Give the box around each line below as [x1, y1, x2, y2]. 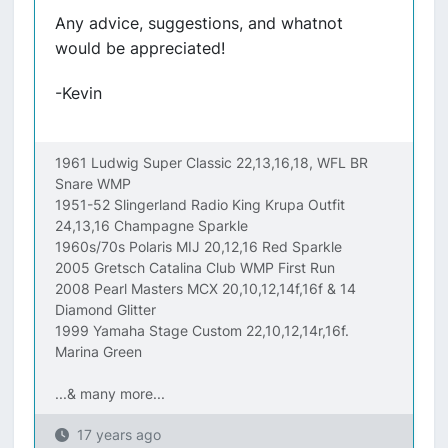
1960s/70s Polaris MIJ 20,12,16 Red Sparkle [55, 238, 342, 255]
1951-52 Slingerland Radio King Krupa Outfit [55, 196, 345, 213]
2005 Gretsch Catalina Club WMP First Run [55, 259, 335, 276]
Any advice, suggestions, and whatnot [55, 13, 343, 33]
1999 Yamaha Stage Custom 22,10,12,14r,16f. [55, 322, 349, 339]
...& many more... [55, 385, 165, 402]
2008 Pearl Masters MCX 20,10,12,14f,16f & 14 [55, 280, 356, 297]
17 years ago [77, 426, 161, 443]
